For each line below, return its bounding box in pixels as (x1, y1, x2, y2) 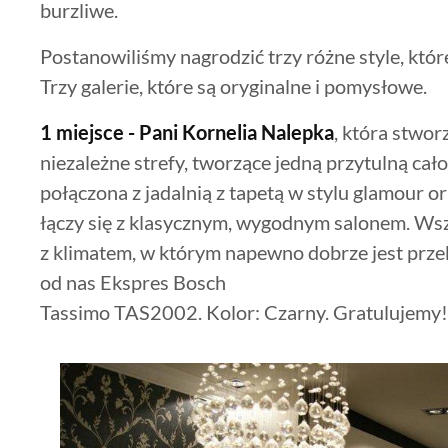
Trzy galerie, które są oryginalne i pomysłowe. (40, 73, 427, 98)
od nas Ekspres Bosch (40, 269, 226, 294)
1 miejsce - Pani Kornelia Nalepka (40, 119, 334, 144)
